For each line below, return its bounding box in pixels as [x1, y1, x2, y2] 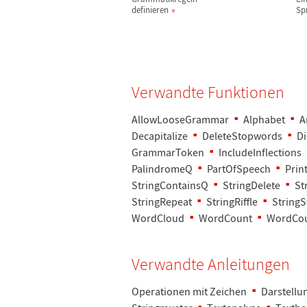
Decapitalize [132, 129, 188, 143]
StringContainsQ [132, 178, 208, 192]
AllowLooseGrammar [132, 112, 229, 126]
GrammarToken [132, 145, 204, 159]
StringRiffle [206, 195, 258, 208]
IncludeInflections [219, 145, 302, 159]
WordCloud [132, 211, 184, 225]
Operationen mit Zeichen [132, 284, 247, 298]
